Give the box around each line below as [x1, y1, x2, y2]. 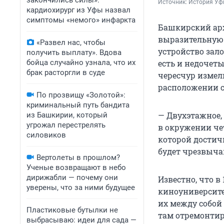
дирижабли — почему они [26, 173, 118, 182]
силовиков [26, 130, 66, 139]
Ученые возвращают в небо [26, 163, 126, 172]
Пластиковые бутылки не [26, 205, 118, 214]
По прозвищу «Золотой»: [36, 90, 125, 99]
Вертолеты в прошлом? [36, 153, 120, 162]
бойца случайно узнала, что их [26, 58, 135, 67]
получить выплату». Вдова [26, 48, 121, 57]
